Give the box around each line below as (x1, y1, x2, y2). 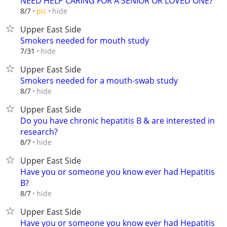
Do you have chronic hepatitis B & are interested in (20, 115, 215, 126)
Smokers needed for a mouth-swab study (20, 75, 178, 86)
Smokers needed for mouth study (20, 35, 149, 46)
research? (20, 126, 58, 137)
